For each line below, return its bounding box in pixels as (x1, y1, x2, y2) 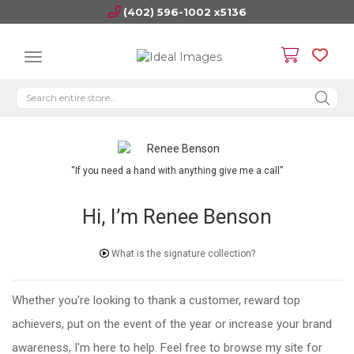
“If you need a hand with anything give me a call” (70, 165, 283, 176)
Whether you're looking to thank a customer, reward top (12, 293, 300, 307)
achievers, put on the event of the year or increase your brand (12, 317, 332, 331)
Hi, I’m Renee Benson (82, 205, 272, 228)
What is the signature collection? (108, 248, 255, 259)
